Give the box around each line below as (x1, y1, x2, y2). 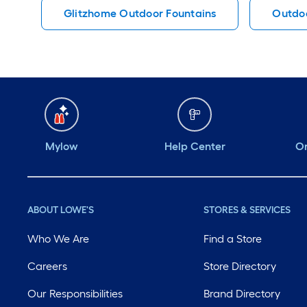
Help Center (164, 140, 225, 153)
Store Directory (204, 260, 277, 273)
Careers (27, 260, 67, 273)
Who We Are (27, 232, 89, 246)
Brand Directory (204, 287, 281, 301)
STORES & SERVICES (204, 204, 291, 217)
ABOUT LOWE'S (27, 204, 94, 217)
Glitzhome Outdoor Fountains (64, 7, 217, 21)
